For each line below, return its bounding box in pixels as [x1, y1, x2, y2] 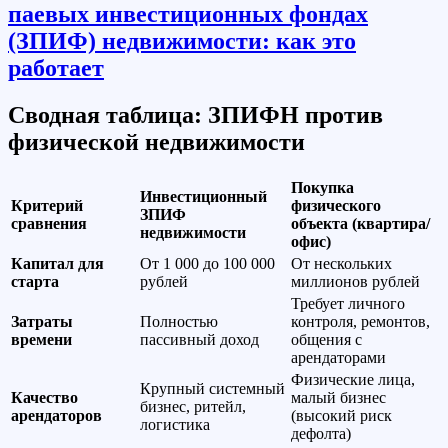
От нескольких [291, 254, 392, 272]
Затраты [11, 312, 73, 330]
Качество [11, 388, 78, 406]
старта [11, 272, 59, 290]
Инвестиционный [140, 187, 267, 205]
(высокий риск [291, 406, 392, 424]
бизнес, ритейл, [140, 397, 246, 415]
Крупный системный [140, 379, 285, 397]
